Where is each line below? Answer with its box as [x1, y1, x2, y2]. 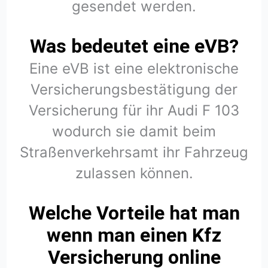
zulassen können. [75, 164, 193, 182]
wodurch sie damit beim [52, 122, 216, 140]
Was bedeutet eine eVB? [29, 34, 239, 57]
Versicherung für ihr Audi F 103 [29, 101, 239, 119]
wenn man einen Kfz [47, 224, 221, 246]
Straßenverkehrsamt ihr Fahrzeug [20, 143, 248, 161]
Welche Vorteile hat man [28, 202, 240, 224]
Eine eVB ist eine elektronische [29, 59, 239, 77]
